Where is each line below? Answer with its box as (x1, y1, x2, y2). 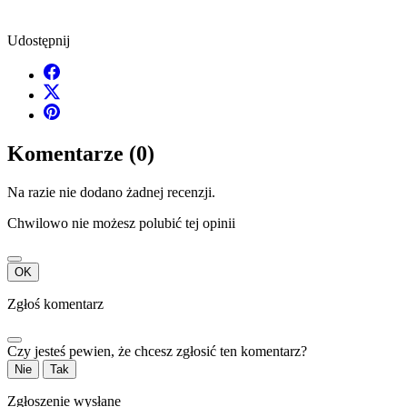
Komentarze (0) (7, 142, 154, 166)
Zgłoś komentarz (7, 296, 104, 313)
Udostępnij (7, 33, 70, 49)
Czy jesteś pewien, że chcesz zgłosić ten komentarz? (7, 343, 307, 360)
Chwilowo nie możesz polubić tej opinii (7, 215, 235, 232)
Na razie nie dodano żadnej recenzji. (7, 184, 215, 201)
